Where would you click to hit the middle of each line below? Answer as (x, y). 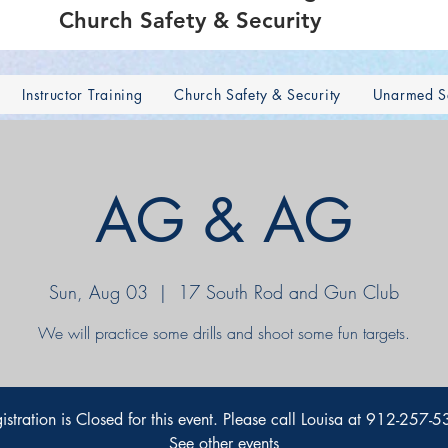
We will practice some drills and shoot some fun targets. (224, 333)
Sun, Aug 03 (98, 292)
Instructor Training (82, 94)
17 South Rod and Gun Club (288, 292)
